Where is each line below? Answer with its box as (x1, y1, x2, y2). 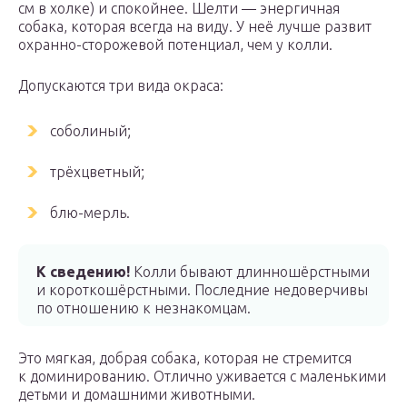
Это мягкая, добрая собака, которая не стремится (18, 350, 352, 366)
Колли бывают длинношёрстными (130, 263, 370, 280)
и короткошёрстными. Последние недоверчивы (36, 282, 368, 298)
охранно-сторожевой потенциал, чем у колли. (18, 36, 333, 53)
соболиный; (50, 123, 131, 139)
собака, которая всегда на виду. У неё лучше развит (18, 18, 372, 35)
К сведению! (36, 263, 130, 280)
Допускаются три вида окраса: (18, 77, 223, 94)
